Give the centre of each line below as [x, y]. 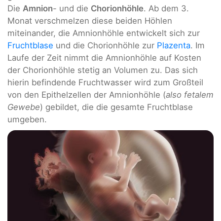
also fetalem [190, 95]
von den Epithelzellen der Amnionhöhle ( [87, 95]
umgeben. [27, 120]
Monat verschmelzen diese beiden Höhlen [90, 21]
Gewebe [24, 107]
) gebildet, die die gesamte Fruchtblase [116, 107]
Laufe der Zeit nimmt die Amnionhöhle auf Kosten [104, 58]
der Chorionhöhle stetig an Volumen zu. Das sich [103, 70]
